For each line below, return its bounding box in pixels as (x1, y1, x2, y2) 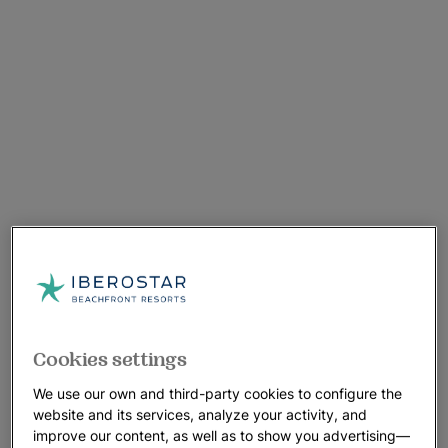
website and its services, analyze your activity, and (33, 405, 368, 423)
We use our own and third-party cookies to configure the (33, 384, 403, 402)
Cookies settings (33, 347, 188, 372)
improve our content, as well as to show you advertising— (33, 426, 411, 444)
